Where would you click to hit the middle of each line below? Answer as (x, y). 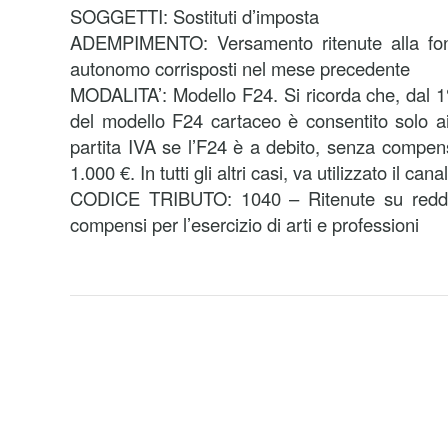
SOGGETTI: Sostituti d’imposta (194, 16)
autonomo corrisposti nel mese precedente (240, 68)
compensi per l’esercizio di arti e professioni (244, 224)
